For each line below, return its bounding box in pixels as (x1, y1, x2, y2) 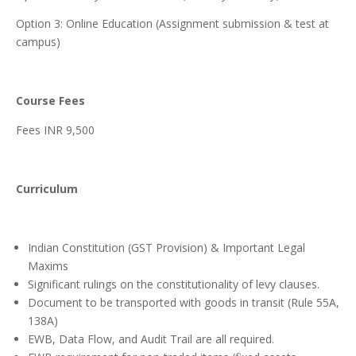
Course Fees (16, 93, 85, 109)
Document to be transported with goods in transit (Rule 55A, (28, 295, 339, 311)
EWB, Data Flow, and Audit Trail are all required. (28, 331, 274, 347)
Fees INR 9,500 (16, 122, 95, 138)
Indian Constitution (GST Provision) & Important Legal (28, 240, 305, 256)
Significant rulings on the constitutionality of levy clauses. (28, 277, 319, 292)
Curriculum (16, 181, 78, 197)
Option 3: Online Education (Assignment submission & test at (16, 16, 329, 32)
